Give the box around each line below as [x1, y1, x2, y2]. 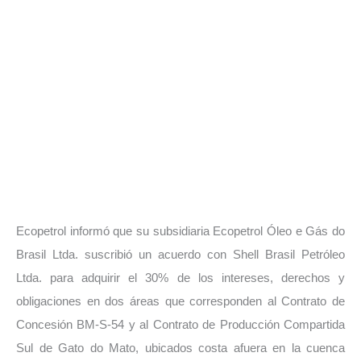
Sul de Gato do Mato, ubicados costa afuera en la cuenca [16, 341, 345, 355]
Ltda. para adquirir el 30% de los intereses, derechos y [16, 271, 345, 284]
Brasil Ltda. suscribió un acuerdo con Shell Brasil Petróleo [16, 247, 345, 261]
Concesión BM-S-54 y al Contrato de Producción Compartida [16, 317, 345, 331]
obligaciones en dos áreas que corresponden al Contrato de [16, 294, 345, 308]
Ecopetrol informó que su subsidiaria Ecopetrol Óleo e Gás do [16, 224, 345, 238]
